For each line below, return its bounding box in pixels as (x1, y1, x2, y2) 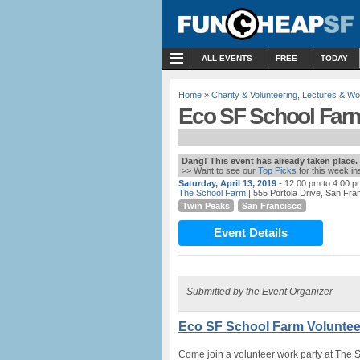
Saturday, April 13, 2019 (178, 178, 276, 188)
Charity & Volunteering (211, 90, 297, 100)
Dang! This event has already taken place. (182, 156, 358, 166)
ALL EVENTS (202, 54, 252, 63)
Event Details (214, 226, 288, 239)
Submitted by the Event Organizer (186, 286, 333, 297)
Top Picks (258, 166, 297, 175)
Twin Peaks (182, 201, 230, 211)
